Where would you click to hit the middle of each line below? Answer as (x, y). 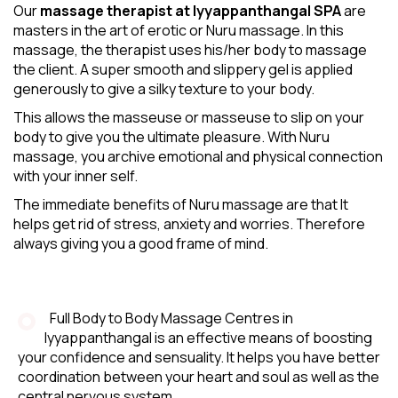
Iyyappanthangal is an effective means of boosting (208, 337)
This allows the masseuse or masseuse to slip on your (189, 117)
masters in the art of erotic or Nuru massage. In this (179, 30)
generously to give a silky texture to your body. (164, 88)
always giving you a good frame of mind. (141, 243)
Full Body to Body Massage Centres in (169, 318)
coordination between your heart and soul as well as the (199, 376)
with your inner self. (76, 175)
